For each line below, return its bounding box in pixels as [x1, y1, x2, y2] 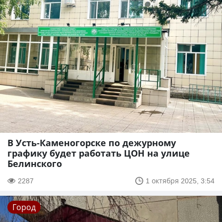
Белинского [7, 158, 62, 170]
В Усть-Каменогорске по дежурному [7, 137, 176, 149]
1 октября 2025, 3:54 [146, 176, 215, 186]
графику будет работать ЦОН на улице [7, 147, 190, 160]
